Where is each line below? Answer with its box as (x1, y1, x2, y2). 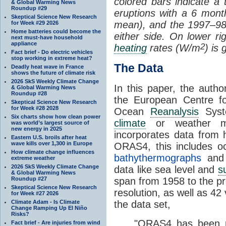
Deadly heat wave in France (11, 63, 84, 70)
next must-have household (11, 34, 83, 40)
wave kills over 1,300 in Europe (11, 140, 92, 146)
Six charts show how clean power (11, 113, 100, 120)
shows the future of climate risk (11, 69, 95, 76)
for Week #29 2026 (11, 19, 59, 26)
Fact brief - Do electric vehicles (11, 48, 93, 55)
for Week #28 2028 (11, 104, 59, 111)
